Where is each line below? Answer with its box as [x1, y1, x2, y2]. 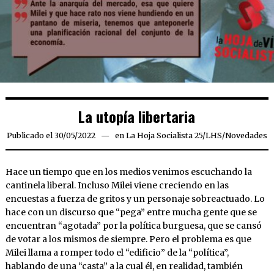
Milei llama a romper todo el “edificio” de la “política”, [5, 247, 229, 259]
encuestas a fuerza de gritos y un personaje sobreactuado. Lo [5, 193, 265, 205]
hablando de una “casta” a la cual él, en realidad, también [5, 261, 243, 272]
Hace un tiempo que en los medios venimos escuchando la [5, 166, 252, 178]
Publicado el [6, 131, 53, 141]
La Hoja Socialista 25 [125, 131, 202, 141]
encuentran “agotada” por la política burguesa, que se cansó [5, 220, 262, 232]
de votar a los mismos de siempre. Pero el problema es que [5, 234, 251, 245]
